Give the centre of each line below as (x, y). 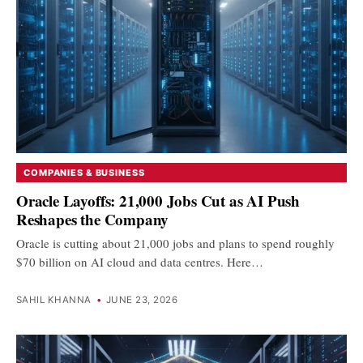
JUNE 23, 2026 (142, 300)
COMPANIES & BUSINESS (84, 173)
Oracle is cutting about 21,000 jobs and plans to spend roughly (175, 243)
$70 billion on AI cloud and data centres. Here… (140, 261)
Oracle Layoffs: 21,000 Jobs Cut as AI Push (158, 200)
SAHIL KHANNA (54, 300)
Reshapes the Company (93, 219)
